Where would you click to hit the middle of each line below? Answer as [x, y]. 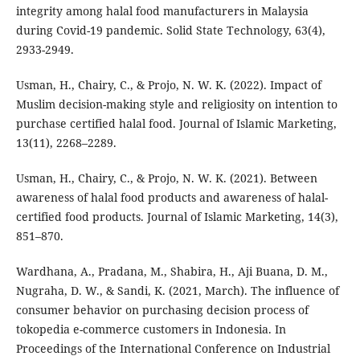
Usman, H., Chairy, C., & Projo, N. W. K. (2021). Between [166, 178]
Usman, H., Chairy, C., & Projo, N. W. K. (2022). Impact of [168, 85]
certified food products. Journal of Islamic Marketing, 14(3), [177, 217]
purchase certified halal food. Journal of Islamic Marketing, [176, 124]
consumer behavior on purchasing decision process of [162, 310]
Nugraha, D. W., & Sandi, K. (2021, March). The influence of [177, 291]
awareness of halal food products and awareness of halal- [172, 198]
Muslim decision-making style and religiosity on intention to [176, 104]
